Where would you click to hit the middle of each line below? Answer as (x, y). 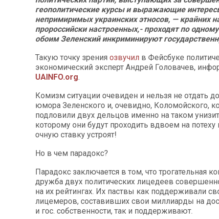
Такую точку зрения (72, 57)
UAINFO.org (57, 77)
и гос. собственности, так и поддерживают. (114, 211)
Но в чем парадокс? (72, 153)
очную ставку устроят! (76, 135)
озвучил (124, 57)
